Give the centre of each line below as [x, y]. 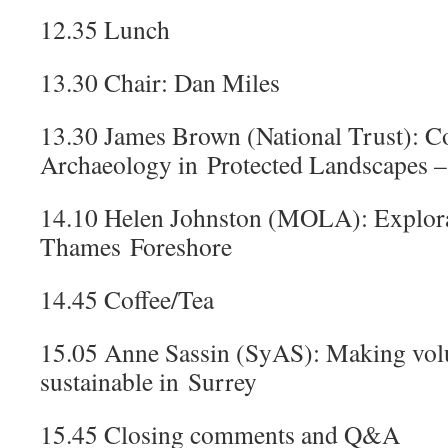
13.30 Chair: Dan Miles [160, 82]
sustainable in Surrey [148, 381]
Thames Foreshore [136, 246]
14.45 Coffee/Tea [127, 299]
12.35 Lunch [105, 29]
